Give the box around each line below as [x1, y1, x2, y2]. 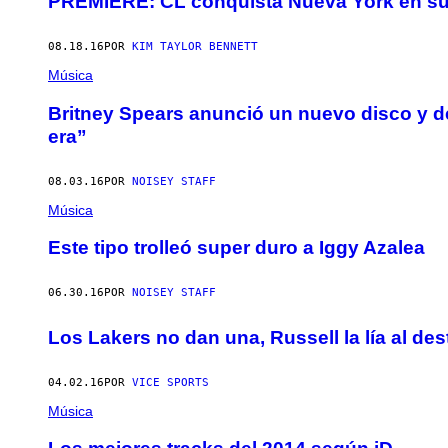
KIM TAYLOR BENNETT [132, 40, 258, 54]
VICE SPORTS [132, 375, 209, 389]
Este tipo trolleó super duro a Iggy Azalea [48, 237, 425, 259]
